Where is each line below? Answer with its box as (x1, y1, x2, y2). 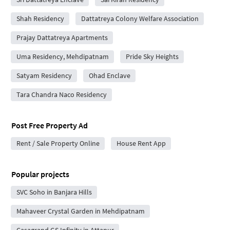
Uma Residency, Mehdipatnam (16, 51, 109, 61)
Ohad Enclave (88, 70, 130, 80)
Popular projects (11, 168, 69, 179)
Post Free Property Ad (11, 120, 88, 130)
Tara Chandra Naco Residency (16, 89, 107, 99)
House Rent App (116, 138, 166, 148)
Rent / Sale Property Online (16, 138, 100, 148)
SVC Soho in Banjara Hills (16, 187, 92, 197)
